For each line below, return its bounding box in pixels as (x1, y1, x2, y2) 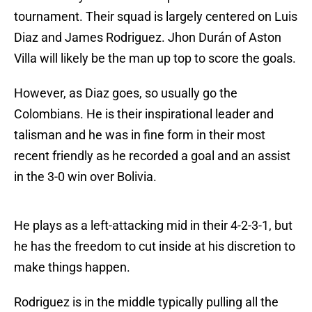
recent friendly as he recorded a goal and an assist (14, 148, 290, 164)
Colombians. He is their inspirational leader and (14, 107, 274, 122)
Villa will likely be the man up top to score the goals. (14, 51, 296, 66)
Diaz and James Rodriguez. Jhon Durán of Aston (14, 30, 281, 45)
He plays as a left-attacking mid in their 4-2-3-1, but (14, 218, 292, 233)
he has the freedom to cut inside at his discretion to (14, 239, 295, 254)
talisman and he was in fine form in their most (14, 127, 265, 143)
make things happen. (14, 260, 130, 275)
